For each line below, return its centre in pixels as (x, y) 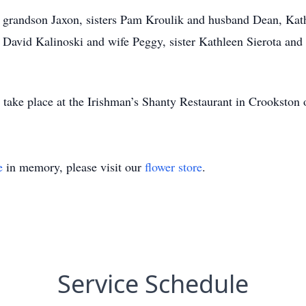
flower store (173, 167)
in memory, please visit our (74, 167)
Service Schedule (153, 284)
